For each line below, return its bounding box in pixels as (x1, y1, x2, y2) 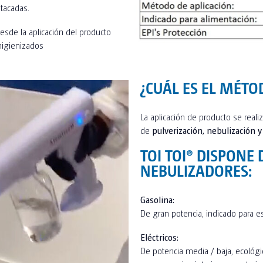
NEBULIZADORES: (140, 160, 252, 180)
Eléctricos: (140, 231, 178, 243)
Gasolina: (140, 193, 174, 205)
